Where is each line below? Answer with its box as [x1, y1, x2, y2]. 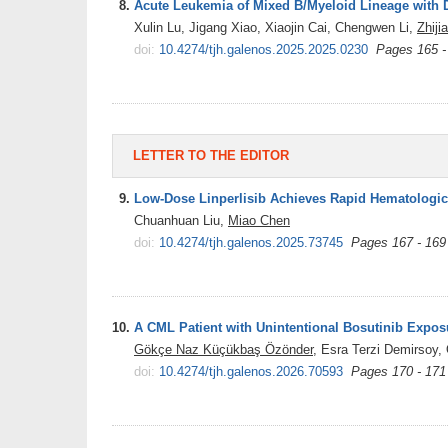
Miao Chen [228, 212, 290, 228]
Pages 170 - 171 [351, 363, 446, 379]
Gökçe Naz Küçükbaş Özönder [134, 341, 313, 357]
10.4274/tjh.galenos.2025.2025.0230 [159, 41, 368, 57]
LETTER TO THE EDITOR [133, 147, 289, 163]
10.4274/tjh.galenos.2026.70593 [159, 363, 343, 379]
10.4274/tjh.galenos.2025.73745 [159, 234, 343, 250]
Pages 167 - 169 [351, 234, 446, 250]
